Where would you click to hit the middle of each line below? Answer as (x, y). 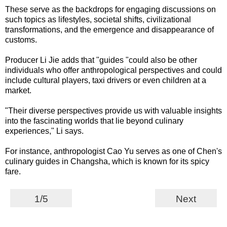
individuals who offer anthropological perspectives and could (113, 70)
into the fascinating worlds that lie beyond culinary (94, 121)
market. (18, 90)
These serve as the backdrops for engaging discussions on (110, 9)
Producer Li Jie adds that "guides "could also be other (101, 60)
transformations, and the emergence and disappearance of (109, 29)
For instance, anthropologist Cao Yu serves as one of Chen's (113, 151)
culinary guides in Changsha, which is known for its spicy (107, 161)
